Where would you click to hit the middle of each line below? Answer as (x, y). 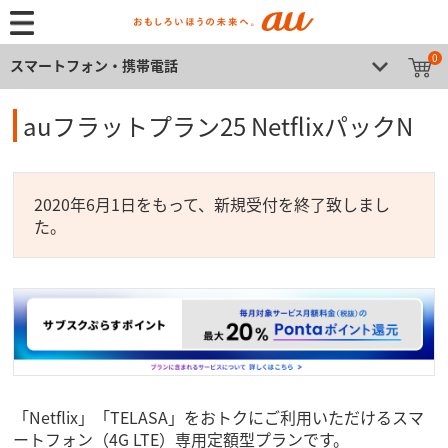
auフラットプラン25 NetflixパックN (218, 125)
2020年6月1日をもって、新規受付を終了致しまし (212, 204)
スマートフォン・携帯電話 (94, 65)
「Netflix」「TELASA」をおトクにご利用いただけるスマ (219, 416)
